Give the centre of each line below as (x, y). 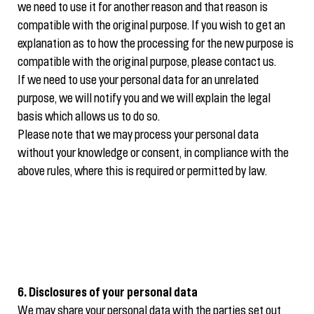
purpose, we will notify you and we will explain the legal (144, 99)
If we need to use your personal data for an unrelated (138, 81)
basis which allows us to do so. (89, 117)
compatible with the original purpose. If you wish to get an (151, 26)
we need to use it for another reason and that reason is (143, 8)
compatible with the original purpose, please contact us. (147, 63)
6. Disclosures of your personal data (108, 293)
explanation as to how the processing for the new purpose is (156, 45)
